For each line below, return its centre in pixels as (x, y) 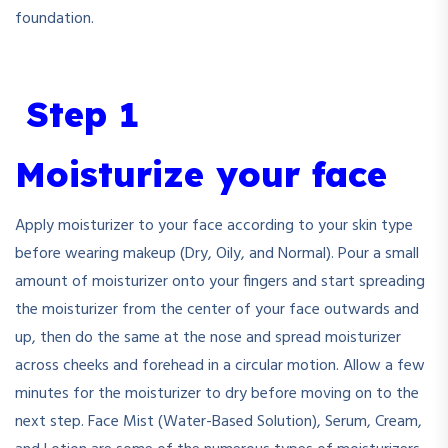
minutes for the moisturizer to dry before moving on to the (217, 394)
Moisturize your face (201, 173)
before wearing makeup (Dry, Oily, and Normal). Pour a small (217, 254)
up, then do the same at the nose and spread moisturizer (208, 338)
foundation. (54, 18)
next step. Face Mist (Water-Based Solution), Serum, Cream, (218, 422)
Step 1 (83, 114)
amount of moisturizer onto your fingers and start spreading (220, 282)
